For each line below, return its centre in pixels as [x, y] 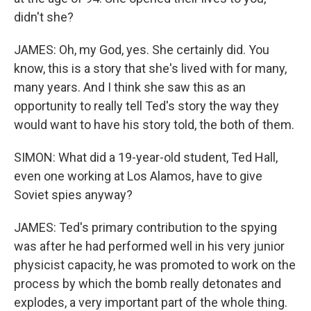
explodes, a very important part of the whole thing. [151, 302]
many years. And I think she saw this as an [130, 87]
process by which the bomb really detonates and [148, 284]
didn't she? [44, 17]
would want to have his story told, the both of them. [154, 125]
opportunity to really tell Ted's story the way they [146, 106]
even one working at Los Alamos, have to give [138, 176]
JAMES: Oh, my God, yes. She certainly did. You [142, 50]
